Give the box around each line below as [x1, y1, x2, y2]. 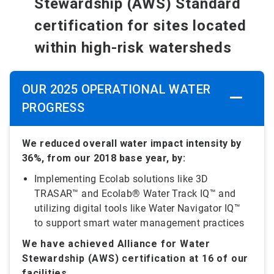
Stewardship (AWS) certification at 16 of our [22, 253, 249, 265]
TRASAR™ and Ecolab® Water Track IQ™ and [34, 188, 236, 200]
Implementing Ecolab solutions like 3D [34, 173, 209, 185]
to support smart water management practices [34, 217, 245, 229]
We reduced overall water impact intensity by [22, 138, 242, 150]
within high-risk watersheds [34, 39, 232, 57]
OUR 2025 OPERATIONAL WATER [22, 82, 211, 97]
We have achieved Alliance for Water [22, 238, 210, 250]
